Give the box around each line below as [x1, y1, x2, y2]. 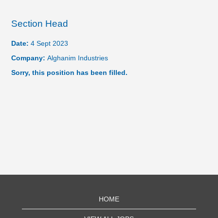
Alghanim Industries [47, 54, 108, 62]
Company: [11, 54, 47, 62]
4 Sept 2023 [31, 39, 68, 47]
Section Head [11, 18, 68, 29]
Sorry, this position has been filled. [11, 69, 127, 76]
